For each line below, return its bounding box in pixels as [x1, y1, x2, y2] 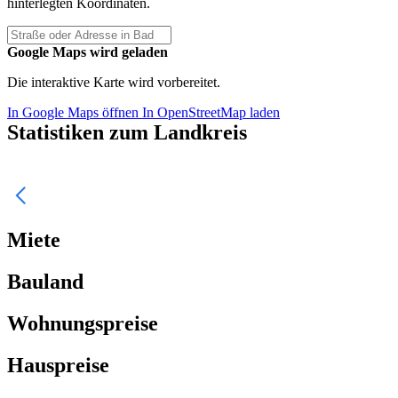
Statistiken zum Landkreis [7, 121, 247, 145]
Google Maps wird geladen [7, 44, 168, 60]
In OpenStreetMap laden [142, 105, 280, 121]
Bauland [7, 270, 84, 294]
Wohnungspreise [7, 311, 158, 335]
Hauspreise [7, 353, 109, 377]
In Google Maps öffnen [7, 105, 142, 121]
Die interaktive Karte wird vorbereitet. [7, 75, 220, 91]
